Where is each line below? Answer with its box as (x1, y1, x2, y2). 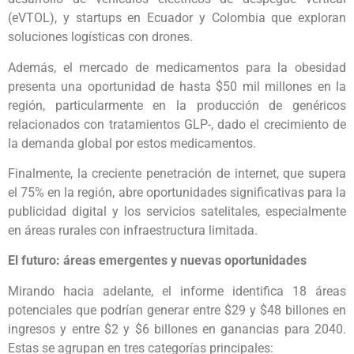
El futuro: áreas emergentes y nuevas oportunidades (8, 253, 307, 269)
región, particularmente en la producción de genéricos (8, 97, 346, 113)
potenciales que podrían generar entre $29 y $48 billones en (8, 302, 346, 318)
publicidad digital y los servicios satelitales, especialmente (8, 204, 346, 220)
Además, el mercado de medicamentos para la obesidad (8, 59, 346, 75)
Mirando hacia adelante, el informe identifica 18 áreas (8, 283, 346, 299)
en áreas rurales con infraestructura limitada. (8, 223, 258, 239)
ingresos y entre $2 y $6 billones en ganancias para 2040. (8, 321, 346, 337)
